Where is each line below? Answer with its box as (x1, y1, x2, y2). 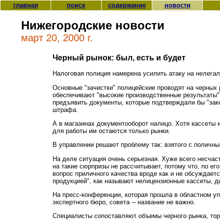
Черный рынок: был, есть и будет (52, 53, 186, 62)
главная (13, 1, 38, 9)
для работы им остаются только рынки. (52, 127, 170, 135)
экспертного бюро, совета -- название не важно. (52, 198, 195, 206)
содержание (108, 1, 146, 9)
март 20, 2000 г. (21, 32, 93, 44)
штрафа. (52, 106, 78, 113)
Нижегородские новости (21, 19, 165, 32)
